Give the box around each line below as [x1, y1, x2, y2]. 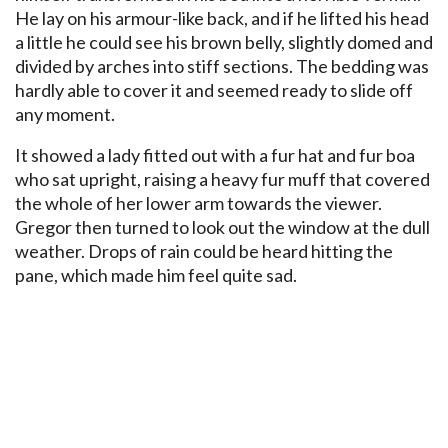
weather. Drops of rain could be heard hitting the [15, 240, 393, 263]
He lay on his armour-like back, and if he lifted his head [15, 7, 429, 30]
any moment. [15, 103, 115, 126]
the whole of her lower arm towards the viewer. [15, 192, 382, 215]
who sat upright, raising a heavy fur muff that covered [15, 168, 430, 191]
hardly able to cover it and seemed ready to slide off [15, 79, 413, 102]
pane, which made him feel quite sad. [15, 264, 297, 287]
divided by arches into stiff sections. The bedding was [15, 55, 429, 78]
